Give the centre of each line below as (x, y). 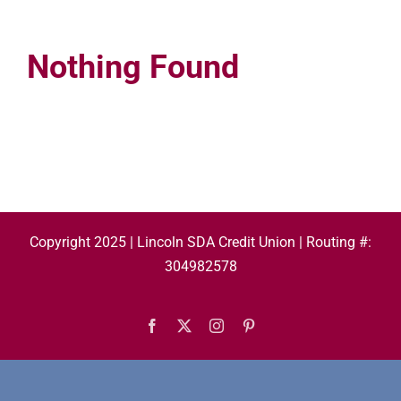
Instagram (251, 325)
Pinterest (279, 325)
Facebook (186, 325)
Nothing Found (132, 67)
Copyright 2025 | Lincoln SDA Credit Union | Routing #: (200, 243)
